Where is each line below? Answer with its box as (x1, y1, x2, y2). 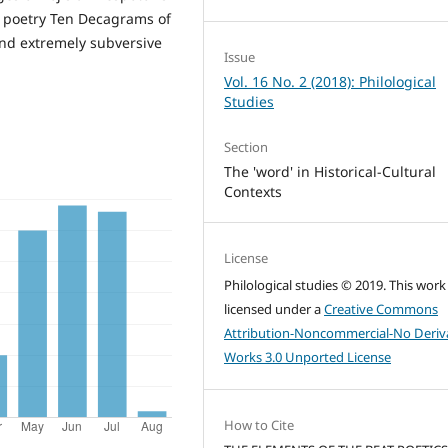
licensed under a (224, 299, 325, 318)
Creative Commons (324, 299, 439, 318)
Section (224, 137, 269, 156)
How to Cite (224, 415, 295, 434)
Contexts (224, 181, 283, 201)
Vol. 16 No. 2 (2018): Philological (224, 71, 437, 91)
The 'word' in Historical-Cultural (224, 161, 437, 181)
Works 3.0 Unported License (224, 347, 392, 366)
